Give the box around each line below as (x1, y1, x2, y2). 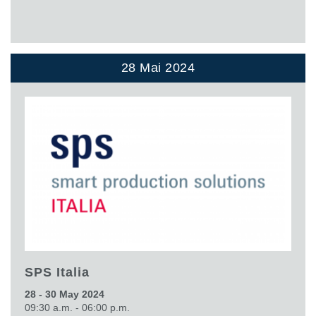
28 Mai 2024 (121, 61, 195, 75)
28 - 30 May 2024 (25, 288, 104, 300)
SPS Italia (25, 265, 90, 280)
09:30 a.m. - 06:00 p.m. (25, 302, 130, 314)
